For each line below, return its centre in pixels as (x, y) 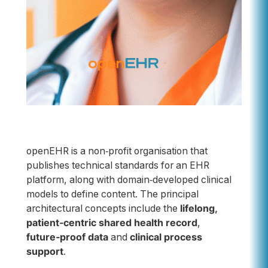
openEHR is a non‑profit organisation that (117, 151)
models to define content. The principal (112, 194)
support (45, 252)
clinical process (166, 237)
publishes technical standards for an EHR (118, 166)
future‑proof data (67, 237)
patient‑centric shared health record (112, 223)
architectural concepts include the (102, 209)
